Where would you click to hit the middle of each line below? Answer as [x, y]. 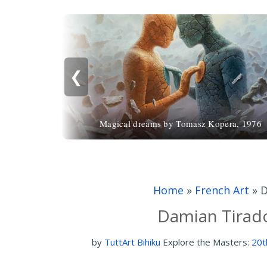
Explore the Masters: [207, 242]
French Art [222, 190]
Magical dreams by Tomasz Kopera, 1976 [181, 123]
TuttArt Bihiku [132, 242]
